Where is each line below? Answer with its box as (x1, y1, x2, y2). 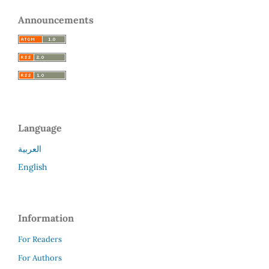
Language (18, 121, 62, 134)
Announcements (18, 13, 94, 26)
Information (18, 211, 74, 224)
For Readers (18, 234, 62, 244)
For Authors (18, 252, 62, 263)
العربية (18, 143, 41, 154)
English (18, 161, 47, 172)
